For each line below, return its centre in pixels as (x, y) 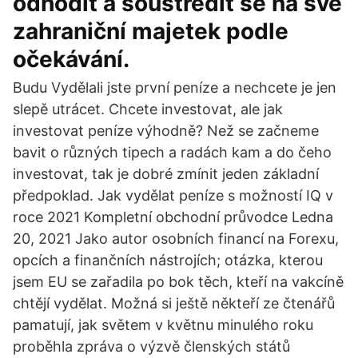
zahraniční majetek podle (151, 31)
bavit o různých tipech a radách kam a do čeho (172, 152)
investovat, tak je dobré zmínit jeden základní (166, 174)
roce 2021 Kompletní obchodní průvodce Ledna (173, 217)
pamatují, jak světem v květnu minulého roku (163, 325)
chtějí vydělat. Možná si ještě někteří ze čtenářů (174, 303)
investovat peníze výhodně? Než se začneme (166, 131)
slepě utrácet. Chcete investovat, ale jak (148, 109)
